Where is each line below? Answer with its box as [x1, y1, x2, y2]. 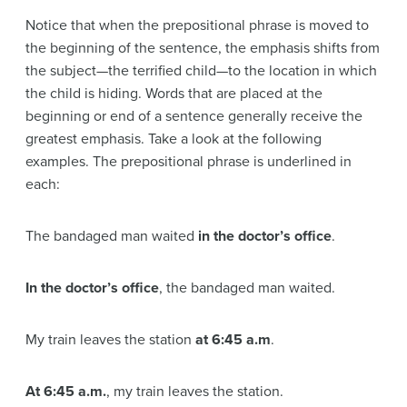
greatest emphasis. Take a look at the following [25, 130, 322, 149]
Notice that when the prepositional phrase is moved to [25, 16, 369, 35]
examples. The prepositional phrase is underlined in [25, 153, 352, 172]
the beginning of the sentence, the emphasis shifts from [25, 39, 380, 58]
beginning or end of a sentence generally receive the [25, 107, 362, 126]
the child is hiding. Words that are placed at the [25, 84, 323, 104]
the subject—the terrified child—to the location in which [25, 62, 377, 81]
